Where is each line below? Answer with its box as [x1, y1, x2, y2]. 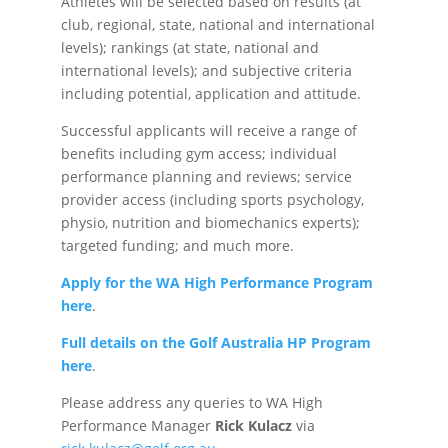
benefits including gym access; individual [60, 144, 337, 163]
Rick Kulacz [214, 416, 292, 435]
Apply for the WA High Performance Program [60, 273, 373, 292]
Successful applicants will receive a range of [60, 121, 357, 140]
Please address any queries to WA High [60, 393, 323, 412]
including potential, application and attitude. [60, 84, 361, 103]
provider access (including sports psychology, [60, 190, 364, 209]
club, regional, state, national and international [60, 15, 375, 34]
